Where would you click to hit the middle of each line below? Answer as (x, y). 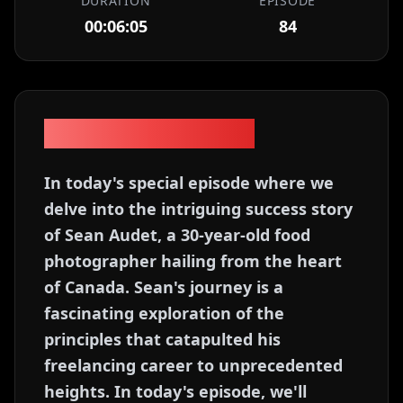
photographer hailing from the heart (193, 261)
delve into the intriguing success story (198, 209)
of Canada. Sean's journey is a (164, 287)
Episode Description (149, 134)
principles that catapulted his (162, 339)
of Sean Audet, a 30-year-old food (177, 235)
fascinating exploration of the (164, 313)
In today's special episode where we (189, 183)
